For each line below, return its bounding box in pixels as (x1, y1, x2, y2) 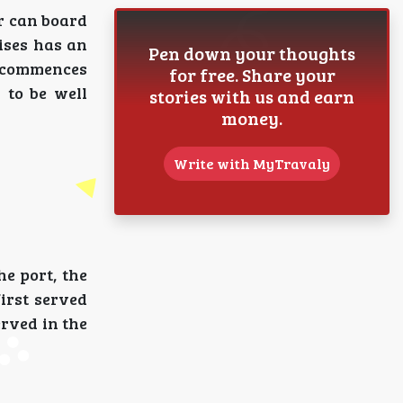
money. (221, 105, 282, 130)
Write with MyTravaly (174, 154, 330, 173)
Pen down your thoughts (148, 40, 355, 66)
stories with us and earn (149, 84, 354, 109)
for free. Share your (168, 62, 336, 87)
